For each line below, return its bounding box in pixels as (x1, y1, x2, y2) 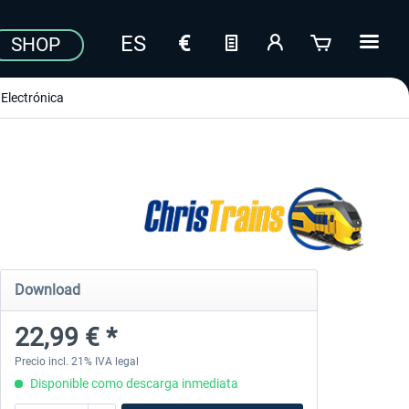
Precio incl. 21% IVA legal (14, 355, 139, 368)
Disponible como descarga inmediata (26, 376, 238, 391)
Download (14, 281, 80, 299)
